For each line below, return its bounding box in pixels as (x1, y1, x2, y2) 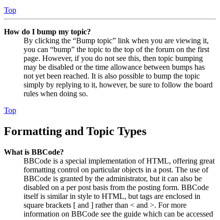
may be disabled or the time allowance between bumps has (24, 62, 205, 71)
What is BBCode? (4, 147, 64, 156)
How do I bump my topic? (4, 27, 91, 36)
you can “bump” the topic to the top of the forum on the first (24, 45, 209, 54)
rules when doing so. (24, 89, 88, 98)
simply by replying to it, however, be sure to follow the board (24, 80, 213, 89)
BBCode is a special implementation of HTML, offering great (24, 156, 215, 165)
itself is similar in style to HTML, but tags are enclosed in (24, 192, 200, 200)
